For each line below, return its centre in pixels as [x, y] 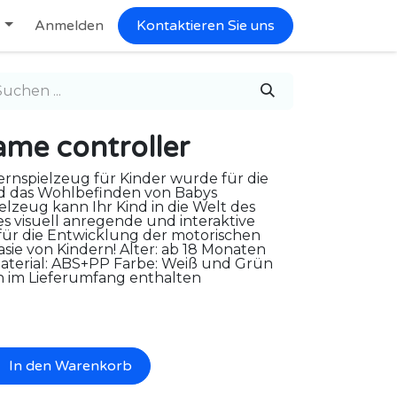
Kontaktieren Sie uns [206, 26]
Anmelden [69, 26]
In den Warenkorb [69, 366]
